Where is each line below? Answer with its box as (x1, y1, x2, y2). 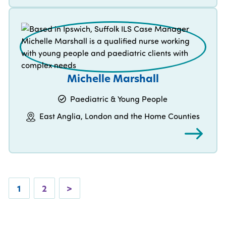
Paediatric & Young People (70, 94, 168, 104)
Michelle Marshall (67, 72, 159, 86)
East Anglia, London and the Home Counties (39, 111, 200, 122)
